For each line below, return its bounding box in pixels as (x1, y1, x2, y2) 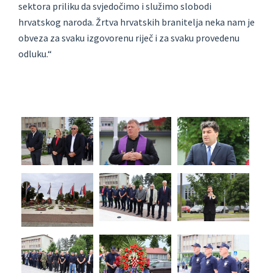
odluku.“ (18, 48, 52, 60)
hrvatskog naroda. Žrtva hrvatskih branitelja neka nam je (18, 16, 255, 29)
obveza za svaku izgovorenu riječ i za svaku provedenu (18, 32, 239, 44)
